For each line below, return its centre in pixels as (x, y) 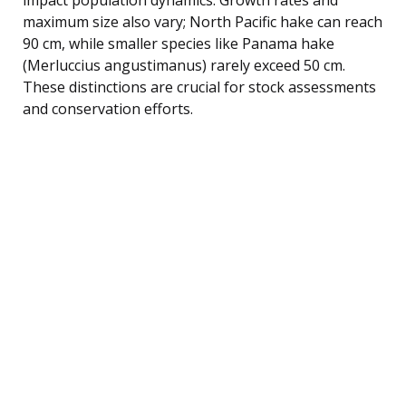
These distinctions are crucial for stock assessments (199, 87)
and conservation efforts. (108, 108)
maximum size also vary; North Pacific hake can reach (203, 21)
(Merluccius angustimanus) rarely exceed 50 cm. (184, 65)
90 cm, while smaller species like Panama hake (179, 43)
